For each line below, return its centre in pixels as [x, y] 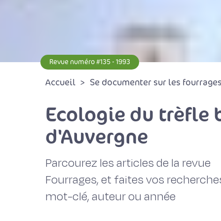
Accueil [60, 82]
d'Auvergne [97, 136]
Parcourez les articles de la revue [128, 163]
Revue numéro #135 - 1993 [90, 62]
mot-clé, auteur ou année [110, 197]
